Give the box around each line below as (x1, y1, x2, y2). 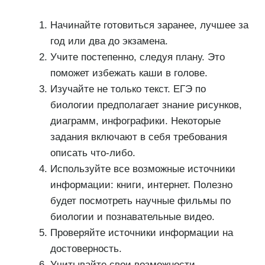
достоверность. (50, 243, 122, 254)
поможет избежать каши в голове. (50, 67, 208, 79)
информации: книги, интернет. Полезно (50, 179, 232, 190)
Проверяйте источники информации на (50, 227, 233, 238)
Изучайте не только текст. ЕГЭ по (50, 83, 206, 95)
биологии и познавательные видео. (50, 211, 215, 222)
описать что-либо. (50, 147, 135, 159)
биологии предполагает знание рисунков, (50, 99, 242, 111)
